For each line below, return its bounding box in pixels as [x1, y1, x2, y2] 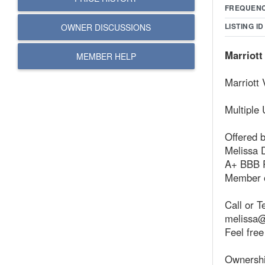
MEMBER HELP [76, 50, 136, 62]
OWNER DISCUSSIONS [61, 21, 151, 33]
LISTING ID [224, 21, 264, 31]
